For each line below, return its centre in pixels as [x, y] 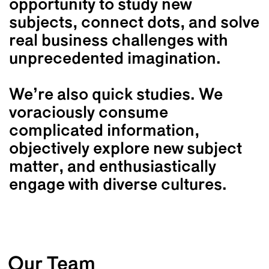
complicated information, [104, 131]
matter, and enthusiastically [113, 167]
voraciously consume [89, 113]
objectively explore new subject [125, 149]
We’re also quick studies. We [116, 95]
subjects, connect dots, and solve [134, 23]
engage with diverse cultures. [118, 185]
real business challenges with [119, 41]
